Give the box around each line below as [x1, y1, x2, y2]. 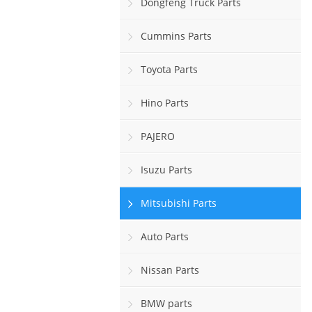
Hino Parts [141, 96, 189, 109]
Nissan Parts [141, 263, 199, 276]
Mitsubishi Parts [141, 196, 217, 210]
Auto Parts [141, 230, 189, 243]
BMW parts [141, 297, 192, 310]
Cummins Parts [141, 29, 212, 42]
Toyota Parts [141, 63, 198, 76]
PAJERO [141, 130, 175, 143]
